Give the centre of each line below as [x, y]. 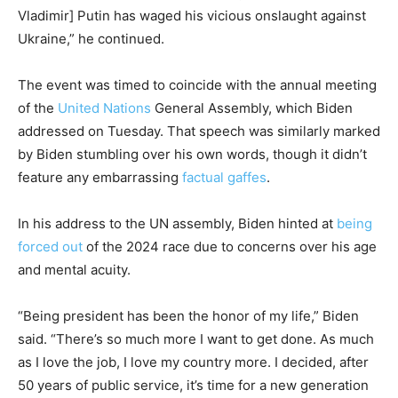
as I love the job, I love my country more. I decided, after [193, 362]
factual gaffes [224, 178]
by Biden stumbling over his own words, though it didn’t [192, 155]
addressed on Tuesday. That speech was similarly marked [199, 131]
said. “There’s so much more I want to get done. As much [196, 339]
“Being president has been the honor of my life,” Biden [188, 316]
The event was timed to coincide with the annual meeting [197, 85]
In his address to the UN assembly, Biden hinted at [177, 224]
